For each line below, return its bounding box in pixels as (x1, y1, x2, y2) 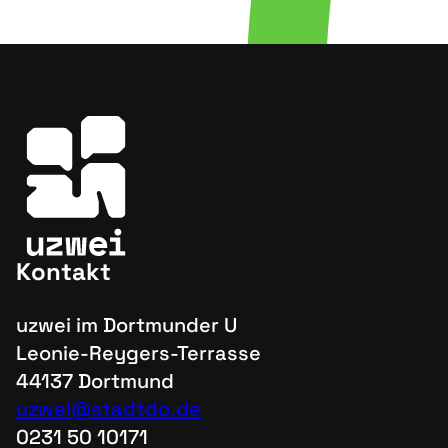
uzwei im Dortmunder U (16, 312, 237, 338)
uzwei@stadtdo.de (16, 396, 201, 422)
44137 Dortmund (16, 368, 174, 394)
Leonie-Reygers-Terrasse (16, 340, 261, 366)
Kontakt (16, 256, 111, 287)
